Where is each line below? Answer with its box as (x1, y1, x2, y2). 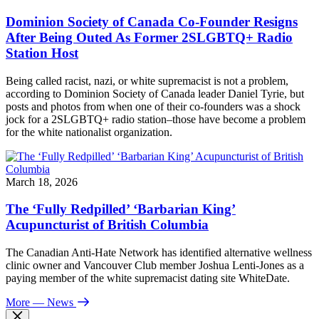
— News (33, 296, 73, 309)
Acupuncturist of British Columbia (6, 217, 209, 233)
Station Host (6, 45, 78, 61)
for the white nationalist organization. (6, 125, 172, 138)
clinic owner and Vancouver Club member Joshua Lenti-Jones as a (6, 259, 304, 272)
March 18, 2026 (6, 175, 78, 188)
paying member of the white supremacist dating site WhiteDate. (6, 272, 290, 285)
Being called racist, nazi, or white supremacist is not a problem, (6, 74, 288, 87)
